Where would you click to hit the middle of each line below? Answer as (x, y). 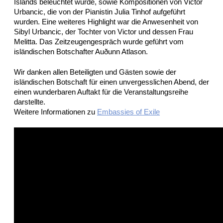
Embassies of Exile (128, 112)
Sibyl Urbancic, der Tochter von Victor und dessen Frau (104, 32)
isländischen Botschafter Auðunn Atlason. (81, 52)
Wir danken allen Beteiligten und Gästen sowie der (95, 72)
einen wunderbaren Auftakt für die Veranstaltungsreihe (101, 92)
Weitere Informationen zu (56, 112)
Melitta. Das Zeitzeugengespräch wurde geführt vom (99, 42)
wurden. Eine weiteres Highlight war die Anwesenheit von (106, 22)
